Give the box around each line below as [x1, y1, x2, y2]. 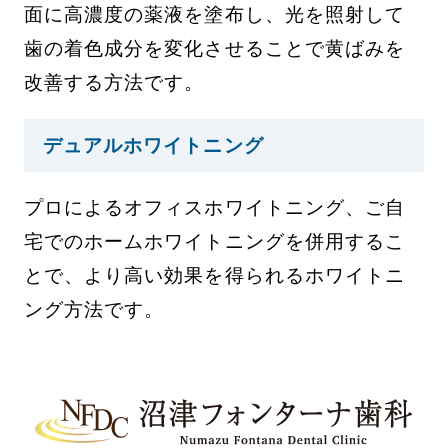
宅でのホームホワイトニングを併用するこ [23, 231, 406, 253]
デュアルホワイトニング [42, 134, 264, 156]
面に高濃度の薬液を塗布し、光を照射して [23, 3, 406, 25]
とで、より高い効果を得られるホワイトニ [23, 265, 406, 287]
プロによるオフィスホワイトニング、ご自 [23, 197, 406, 219]
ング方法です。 [23, 299, 165, 321]
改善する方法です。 [23, 71, 205, 93]
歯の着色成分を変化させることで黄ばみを [23, 37, 406, 59]
